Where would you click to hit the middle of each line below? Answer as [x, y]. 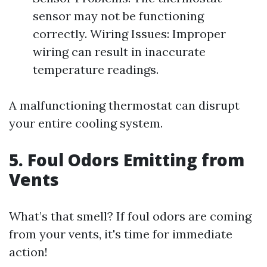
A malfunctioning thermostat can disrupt [124, 105]
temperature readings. [96, 69]
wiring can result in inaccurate [119, 52]
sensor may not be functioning [118, 16]
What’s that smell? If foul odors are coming [130, 216]
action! [28, 252]
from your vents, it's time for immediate [121, 234]
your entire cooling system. [86, 123]
